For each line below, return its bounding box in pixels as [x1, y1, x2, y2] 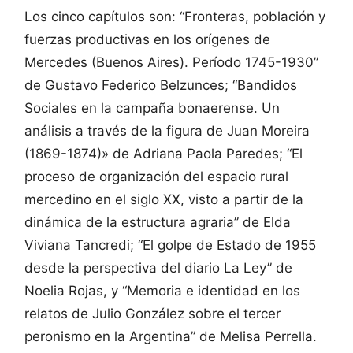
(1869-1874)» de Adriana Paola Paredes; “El [24, 146, 303, 162]
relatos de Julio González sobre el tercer [24, 306, 281, 322]
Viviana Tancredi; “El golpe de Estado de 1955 [24, 237, 316, 254]
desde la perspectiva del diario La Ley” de [24, 260, 292, 277]
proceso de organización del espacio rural [24, 169, 288, 185]
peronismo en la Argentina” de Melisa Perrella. [24, 329, 317, 345]
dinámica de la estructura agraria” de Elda [24, 214, 291, 231]
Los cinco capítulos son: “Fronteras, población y [24, 9, 325, 25]
